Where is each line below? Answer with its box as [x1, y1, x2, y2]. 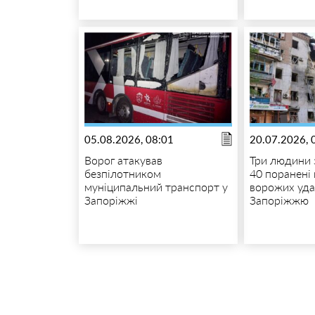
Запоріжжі [84, 193, 138, 207]
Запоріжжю [250, 193, 309, 207]
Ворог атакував [84, 153, 162, 167]
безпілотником [84, 166, 161, 180]
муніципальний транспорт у [84, 179, 228, 193]
